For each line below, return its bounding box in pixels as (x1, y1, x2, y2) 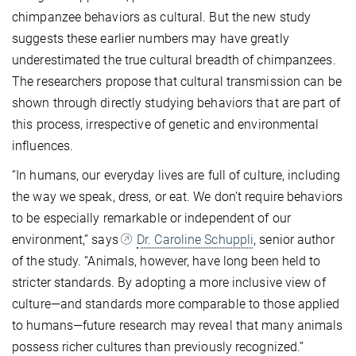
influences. (12, 137, 74, 153)
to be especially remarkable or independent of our (12, 210, 291, 226)
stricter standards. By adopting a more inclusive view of (12, 274, 326, 290)
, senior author (253, 231, 335, 247)
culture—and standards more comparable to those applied (12, 296, 340, 311)
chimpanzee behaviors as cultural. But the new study (12, 9, 311, 25)
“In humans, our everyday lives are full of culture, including (12, 167, 341, 183)
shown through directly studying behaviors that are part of (12, 95, 340, 110)
